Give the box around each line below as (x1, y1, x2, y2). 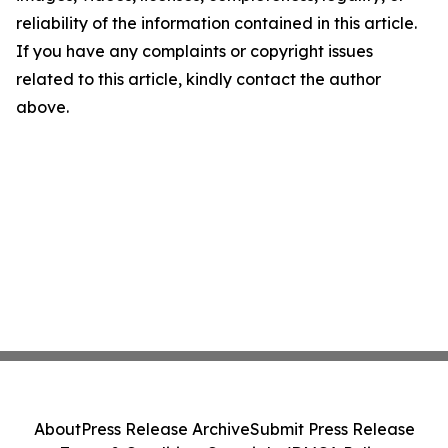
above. (16, 97, 69, 118)
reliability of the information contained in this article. (16, 13, 417, 34)
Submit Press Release (249, 419, 415, 439)
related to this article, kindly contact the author (16, 69, 381, 90)
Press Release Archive (80, 419, 250, 439)
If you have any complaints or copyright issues (16, 41, 373, 62)
